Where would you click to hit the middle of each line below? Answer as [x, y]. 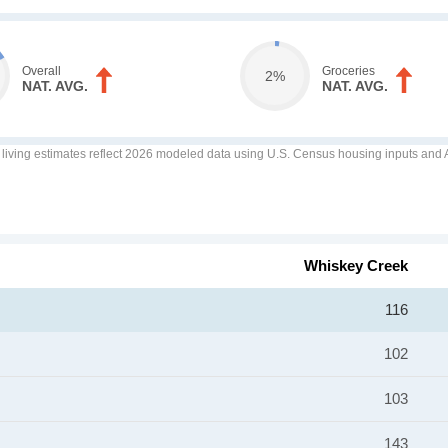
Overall [42, 71]
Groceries [348, 71]
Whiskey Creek [356, 265]
